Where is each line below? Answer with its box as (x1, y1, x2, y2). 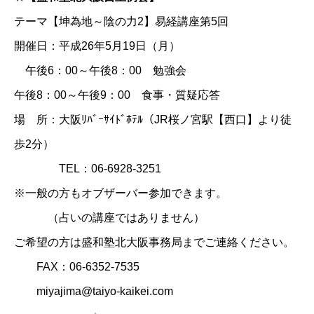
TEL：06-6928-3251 (14, 162, 161, 175)
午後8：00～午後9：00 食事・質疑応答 (14, 88, 220, 101)
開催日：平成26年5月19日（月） (14, 39, 180, 52)
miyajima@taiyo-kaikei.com (14, 285, 173, 297)
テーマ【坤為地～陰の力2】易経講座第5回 (14, 15, 228, 27)
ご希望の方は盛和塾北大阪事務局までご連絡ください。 (14, 235, 294, 248)
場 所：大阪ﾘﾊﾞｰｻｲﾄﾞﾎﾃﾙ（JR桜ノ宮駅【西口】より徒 (14, 113, 292, 125)
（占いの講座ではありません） (14, 211, 205, 224)
